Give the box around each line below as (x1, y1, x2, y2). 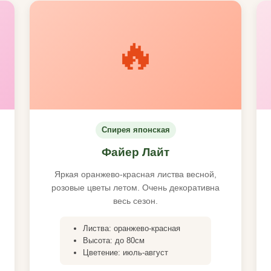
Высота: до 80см (83, 236, 145, 245)
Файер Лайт (102, 146, 169, 158)
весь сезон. (113, 196, 158, 206)
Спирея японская (101, 125, 170, 134)
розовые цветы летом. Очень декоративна (51, 183, 220, 192)
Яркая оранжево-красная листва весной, (54, 169, 217, 179)
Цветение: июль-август (83, 248, 168, 257)
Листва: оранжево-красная (83, 224, 180, 233)
